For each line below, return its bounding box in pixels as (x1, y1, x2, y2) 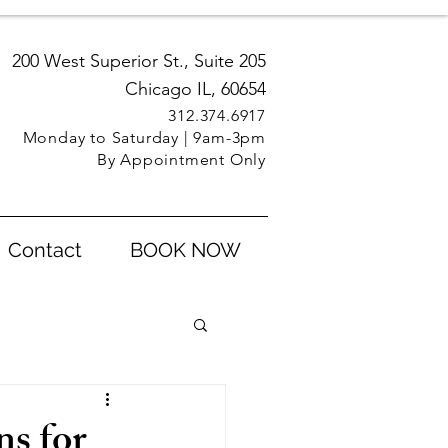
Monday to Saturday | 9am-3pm (22, 128, 266, 147)
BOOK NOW (130, 238, 241, 262)
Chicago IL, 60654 (125, 78, 266, 100)
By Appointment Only (96, 150, 266, 169)
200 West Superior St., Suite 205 (12, 50, 266, 72)
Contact (8, 238, 82, 262)
